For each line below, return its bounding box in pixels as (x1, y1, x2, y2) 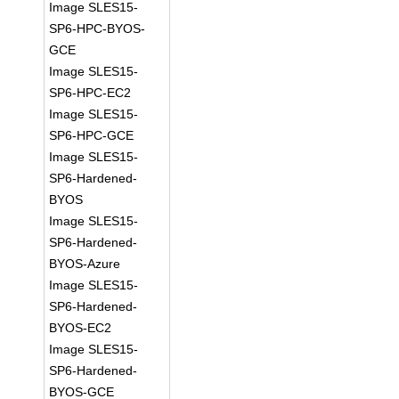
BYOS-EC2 (49, 321, 112, 335)
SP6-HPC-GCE (49, 128, 134, 142)
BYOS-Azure (49, 256, 121, 271)
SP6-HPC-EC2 (49, 85, 132, 100)
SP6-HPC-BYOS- (49, 21, 146, 36)
